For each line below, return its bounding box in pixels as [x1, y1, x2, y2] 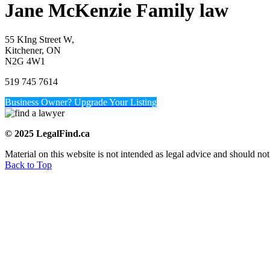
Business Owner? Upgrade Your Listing [5, 97, 157, 108]
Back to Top [5, 160, 52, 171]
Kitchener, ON [5, 45, 61, 56]
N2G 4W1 [5, 56, 45, 67]
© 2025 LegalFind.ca [5, 128, 90, 139]
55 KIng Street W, [5, 34, 74, 45]
